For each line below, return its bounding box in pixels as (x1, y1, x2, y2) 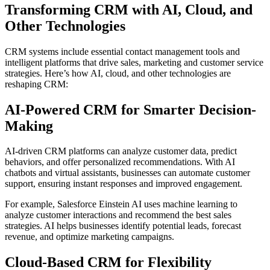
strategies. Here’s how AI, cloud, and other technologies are (5, 67, 231, 78)
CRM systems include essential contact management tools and (5, 46, 240, 57)
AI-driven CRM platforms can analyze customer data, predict (5, 146, 237, 157)
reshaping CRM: (5, 78, 68, 89)
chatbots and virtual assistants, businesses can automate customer (5, 168, 250, 178)
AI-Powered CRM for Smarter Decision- (5, 101, 256, 118)
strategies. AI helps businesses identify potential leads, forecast (5, 221, 241, 231)
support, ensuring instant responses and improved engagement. (5, 178, 242, 189)
